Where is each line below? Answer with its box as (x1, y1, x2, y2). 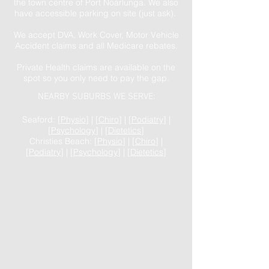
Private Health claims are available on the (17, 62, 175, 73)
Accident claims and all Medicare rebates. (14, 40, 178, 51)
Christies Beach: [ (29, 136, 97, 147)
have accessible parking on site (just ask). (14, 8, 178, 19)
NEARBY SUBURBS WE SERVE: (37, 91, 155, 102)
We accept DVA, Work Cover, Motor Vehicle (13, 29, 179, 40)
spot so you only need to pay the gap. (23, 73, 169, 83)
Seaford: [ (22, 114, 61, 125)
